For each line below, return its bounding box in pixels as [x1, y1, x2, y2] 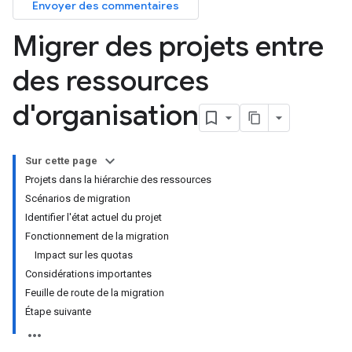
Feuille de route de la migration [25, 287, 164, 299]
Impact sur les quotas [35, 249, 133, 261]
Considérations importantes [25, 268, 152, 280]
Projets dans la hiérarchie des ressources [25, 174, 211, 185]
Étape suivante [25, 306, 91, 317]
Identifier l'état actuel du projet [25, 211, 162, 223]
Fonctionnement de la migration [25, 230, 169, 242]
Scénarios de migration [25, 192, 130, 204]
